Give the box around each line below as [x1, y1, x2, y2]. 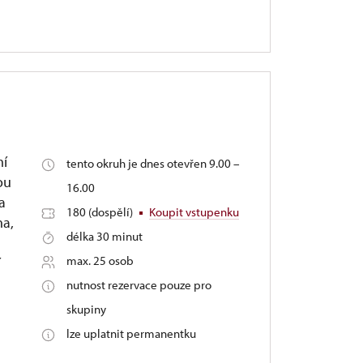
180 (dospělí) [66, 204, 135, 220]
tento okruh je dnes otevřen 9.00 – [66, 156, 240, 171]
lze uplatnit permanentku [66, 326, 196, 341]
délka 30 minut [66, 228, 143, 244]
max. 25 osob [66, 253, 134, 268]
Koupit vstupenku [148, 204, 239, 220]
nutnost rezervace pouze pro [66, 277, 211, 293]
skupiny [66, 301, 106, 317]
